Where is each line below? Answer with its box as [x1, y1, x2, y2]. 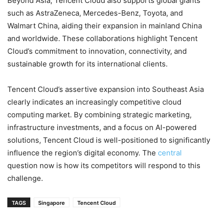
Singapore [38, 199, 65, 207]
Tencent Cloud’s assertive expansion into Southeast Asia [7, 85, 204, 94]
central [158, 148, 182, 158]
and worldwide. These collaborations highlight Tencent [7, 34, 197, 44]
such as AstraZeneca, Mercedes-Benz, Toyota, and [7, 8, 183, 18]
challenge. [7, 174, 43, 183]
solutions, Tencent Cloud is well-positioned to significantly [7, 135, 210, 145]
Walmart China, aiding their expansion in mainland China [7, 21, 202, 31]
